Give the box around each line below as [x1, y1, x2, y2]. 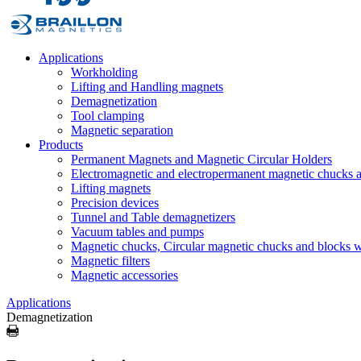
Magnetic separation [71, 123, 173, 137]
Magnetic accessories [71, 268, 178, 282]
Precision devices [71, 196, 159, 210]
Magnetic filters [71, 254, 150, 268]
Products [39, 138, 83, 151]
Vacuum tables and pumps [71, 225, 204, 239]
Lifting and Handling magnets [71, 80, 223, 93]
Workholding [71, 65, 138, 79]
